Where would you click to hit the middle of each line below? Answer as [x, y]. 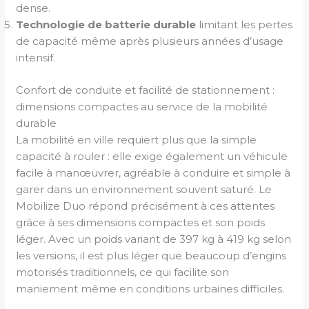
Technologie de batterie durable [106, 25]
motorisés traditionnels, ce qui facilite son [123, 272]
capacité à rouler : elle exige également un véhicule [152, 156]
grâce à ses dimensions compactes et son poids [141, 222]
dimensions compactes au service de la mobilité [142, 106]
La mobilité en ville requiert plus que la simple [137, 139]
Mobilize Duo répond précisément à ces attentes [146, 206]
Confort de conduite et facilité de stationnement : [146, 90]
